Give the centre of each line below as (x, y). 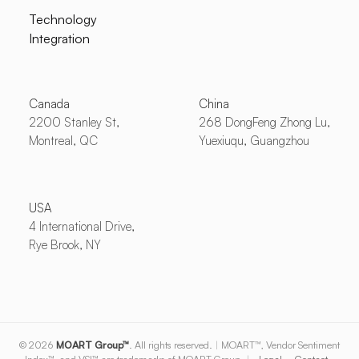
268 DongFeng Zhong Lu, (264, 123)
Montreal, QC (63, 141)
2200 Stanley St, (74, 123)
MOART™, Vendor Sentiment (279, 345)
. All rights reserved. (172, 345)
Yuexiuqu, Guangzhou (254, 141)
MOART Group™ (93, 345)
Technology (63, 20)
